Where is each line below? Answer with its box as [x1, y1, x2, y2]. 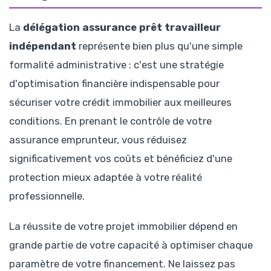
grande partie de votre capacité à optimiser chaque [9, 238, 253, 251]
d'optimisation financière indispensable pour [9, 77, 220, 90]
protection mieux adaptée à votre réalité [9, 171, 202, 183]
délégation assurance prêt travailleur [23, 21, 221, 33]
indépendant [9, 39, 76, 52]
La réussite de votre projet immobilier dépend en [9, 220, 238, 232]
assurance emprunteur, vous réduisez [9, 133, 187, 146]
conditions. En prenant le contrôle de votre [9, 114, 212, 127]
